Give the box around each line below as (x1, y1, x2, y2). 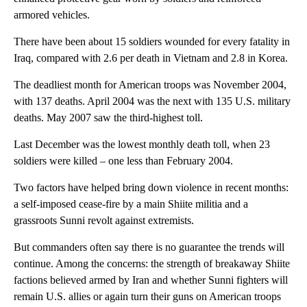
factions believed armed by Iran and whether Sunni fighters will (14, 274, 288, 286)
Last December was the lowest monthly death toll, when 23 (14, 138, 270, 151)
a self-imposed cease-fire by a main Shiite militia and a (14, 198, 248, 210)
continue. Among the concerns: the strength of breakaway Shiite (14, 258, 290, 270)
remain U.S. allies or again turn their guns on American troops (14, 291, 281, 303)
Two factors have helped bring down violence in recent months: (14, 182, 288, 194)
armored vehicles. (14, 9, 90, 21)
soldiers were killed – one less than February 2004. (14, 155, 233, 167)
